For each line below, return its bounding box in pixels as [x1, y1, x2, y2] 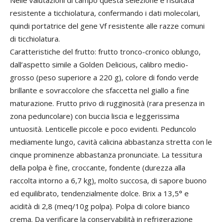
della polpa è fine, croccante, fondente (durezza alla [10, 163, 185, 172]
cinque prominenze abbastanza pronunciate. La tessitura [10, 150, 202, 160]
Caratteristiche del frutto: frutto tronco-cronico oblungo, [10, 47, 201, 56]
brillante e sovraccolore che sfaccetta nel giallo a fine [10, 85, 189, 95]
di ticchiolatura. [10, 34, 60, 44]
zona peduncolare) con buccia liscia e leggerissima [10, 111, 179, 121]
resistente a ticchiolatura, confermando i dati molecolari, [10, 8, 200, 18]
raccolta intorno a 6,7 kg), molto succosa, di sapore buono [10, 175, 207, 185]
